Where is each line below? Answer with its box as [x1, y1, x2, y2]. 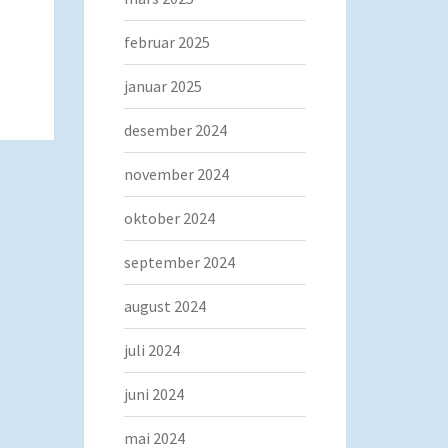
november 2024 [123, 164, 229, 184]
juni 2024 [123, 384, 184, 404]
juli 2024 [123, 340, 180, 360]
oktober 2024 [123, 208, 215, 228]
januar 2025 [123, 76, 202, 96]
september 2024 [123, 252, 235, 272]
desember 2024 [123, 120, 227, 140]
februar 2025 [123, 32, 210, 52]
